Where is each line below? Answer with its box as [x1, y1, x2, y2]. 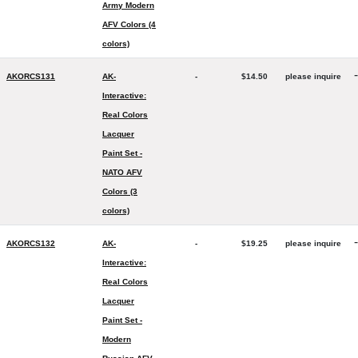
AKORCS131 [6, 72, 55, 81]
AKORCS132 [6, 239, 55, 248]
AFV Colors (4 [102, 20, 156, 29]
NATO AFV [102, 168, 142, 177]
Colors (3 [102, 187, 137, 196]
